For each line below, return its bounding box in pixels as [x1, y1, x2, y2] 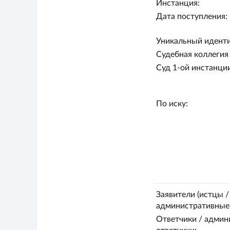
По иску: [156, 100, 188, 108]
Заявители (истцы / [156, 190, 229, 199]
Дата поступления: [156, 12, 227, 21]
